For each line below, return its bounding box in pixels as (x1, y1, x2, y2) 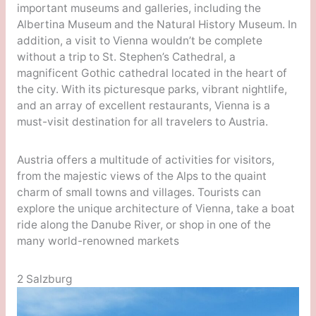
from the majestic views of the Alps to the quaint (16, 169, 267, 183)
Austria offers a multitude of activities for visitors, (16, 153, 274, 167)
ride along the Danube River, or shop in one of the (16, 218, 271, 232)
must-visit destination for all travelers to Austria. (16, 115, 268, 129)
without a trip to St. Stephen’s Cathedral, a (16, 50, 236, 64)
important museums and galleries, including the (16, 1, 261, 16)
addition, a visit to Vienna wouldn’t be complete (16, 34, 262, 48)
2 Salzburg (16, 272, 72, 286)
